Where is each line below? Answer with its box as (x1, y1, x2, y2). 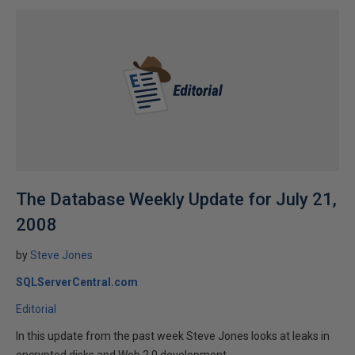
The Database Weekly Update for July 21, (16, 189, 337, 209)
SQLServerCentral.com (16, 276, 138, 288)
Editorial (16, 303, 56, 315)
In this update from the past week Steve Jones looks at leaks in (16, 330, 330, 342)
